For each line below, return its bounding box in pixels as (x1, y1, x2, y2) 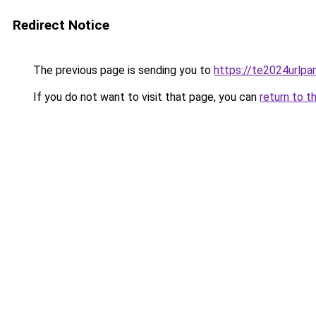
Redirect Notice (13, 17, 109, 33)
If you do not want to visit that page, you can (30, 90, 260, 104)
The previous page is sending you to (30, 63, 214, 77)
